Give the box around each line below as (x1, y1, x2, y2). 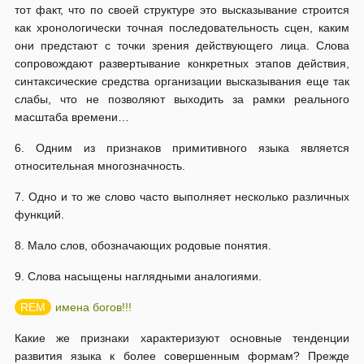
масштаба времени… (15, 110, 129, 123)
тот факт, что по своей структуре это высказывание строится (15, 3, 349, 16)
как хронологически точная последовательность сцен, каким (15, 21, 349, 34)
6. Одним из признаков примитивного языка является (15, 141, 349, 154)
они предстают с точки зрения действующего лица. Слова (15, 39, 349, 52)
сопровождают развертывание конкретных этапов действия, (15, 57, 349, 70)
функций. (15, 208, 64, 221)
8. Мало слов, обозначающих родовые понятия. (15, 239, 271, 252)
